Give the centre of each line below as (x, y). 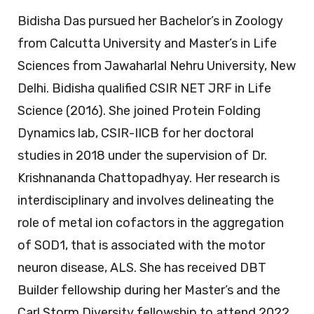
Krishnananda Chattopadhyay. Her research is (149, 178)
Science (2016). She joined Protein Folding (139, 111)
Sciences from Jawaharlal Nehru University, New (157, 66)
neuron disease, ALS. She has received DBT (142, 268)
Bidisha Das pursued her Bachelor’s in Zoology (150, 21)
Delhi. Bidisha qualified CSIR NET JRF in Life (144, 89)
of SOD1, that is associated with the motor (141, 246)
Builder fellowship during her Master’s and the (149, 291)
